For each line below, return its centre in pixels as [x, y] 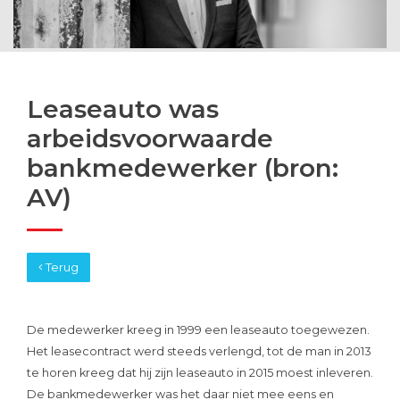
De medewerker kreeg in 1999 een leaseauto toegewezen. [198, 329]
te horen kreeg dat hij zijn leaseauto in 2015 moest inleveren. [200, 372]
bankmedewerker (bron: [183, 167]
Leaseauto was [123, 108]
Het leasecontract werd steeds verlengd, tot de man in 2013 [199, 351]
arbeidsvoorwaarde [150, 138]
